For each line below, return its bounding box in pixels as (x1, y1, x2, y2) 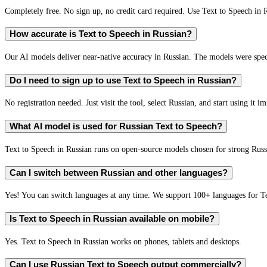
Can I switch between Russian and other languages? (10, 167, 228, 178)
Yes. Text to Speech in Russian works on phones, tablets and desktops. (5, 236, 241, 246)
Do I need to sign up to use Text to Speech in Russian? (10, 75, 237, 85)
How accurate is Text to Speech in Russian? (10, 29, 192, 39)
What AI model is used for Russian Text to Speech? (10, 122, 222, 132)
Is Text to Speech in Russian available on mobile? (10, 214, 215, 224)
